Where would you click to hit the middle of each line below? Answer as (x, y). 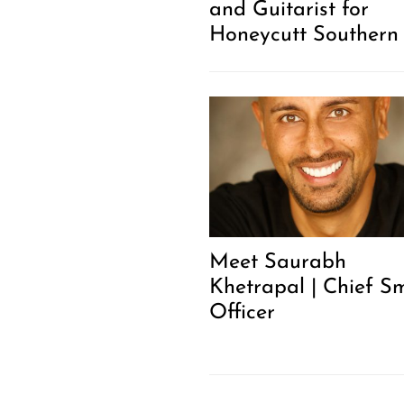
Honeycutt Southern (303, 35)
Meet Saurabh (277, 262)
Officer (242, 312)
